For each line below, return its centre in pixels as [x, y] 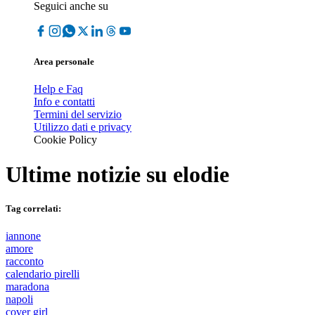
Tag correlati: [33, 208]
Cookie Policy [65, 140]
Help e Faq [58, 89]
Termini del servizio [78, 115]
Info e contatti [64, 102]
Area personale [64, 62]
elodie [201, 174]
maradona [27, 287]
